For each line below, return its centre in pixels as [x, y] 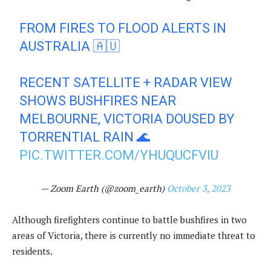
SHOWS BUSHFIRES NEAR [98, 100]
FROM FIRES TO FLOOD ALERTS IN [123, 28]
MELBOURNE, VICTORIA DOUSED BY [127, 119]
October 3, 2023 [199, 188]
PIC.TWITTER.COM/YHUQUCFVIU [119, 155]
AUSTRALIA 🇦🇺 [70, 46]
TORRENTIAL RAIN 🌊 [85, 137]
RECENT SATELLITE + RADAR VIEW [126, 82]
